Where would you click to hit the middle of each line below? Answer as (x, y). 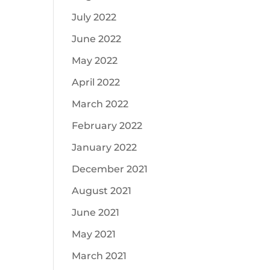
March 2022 (100, 104)
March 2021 (99, 256)
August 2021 (102, 191)
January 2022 (105, 147)
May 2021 (94, 234)
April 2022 (96, 82)
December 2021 (110, 169)
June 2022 (97, 39)
